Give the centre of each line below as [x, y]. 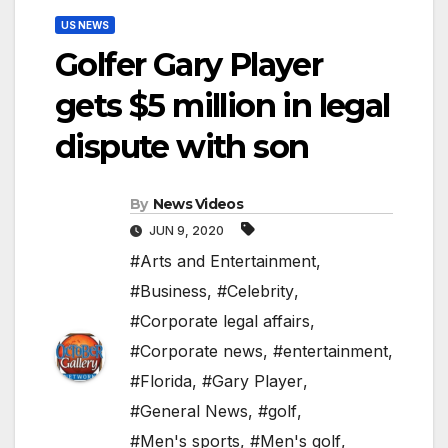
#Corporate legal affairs [220, 321]
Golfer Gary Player [189, 65]
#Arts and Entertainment [223, 261]
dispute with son [182, 147]
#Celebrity [255, 291]
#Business [168, 291]
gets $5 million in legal [222, 106]
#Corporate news [196, 351]
